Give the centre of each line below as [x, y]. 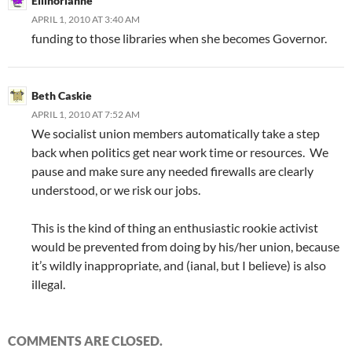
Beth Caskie [62, 96]
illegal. [48, 284]
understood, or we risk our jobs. [116, 190]
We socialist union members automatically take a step [176, 134]
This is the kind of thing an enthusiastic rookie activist [175, 228]
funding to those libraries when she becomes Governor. [179, 38]
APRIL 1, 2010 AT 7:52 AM [86, 115]
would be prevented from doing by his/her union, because [185, 247]
